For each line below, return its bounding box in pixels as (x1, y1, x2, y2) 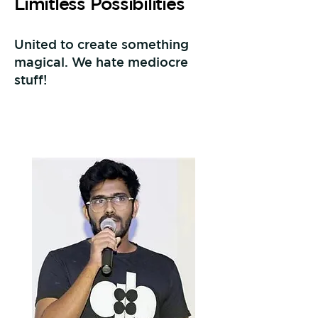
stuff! (14, 72, 47, 87)
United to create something (14, 37, 189, 51)
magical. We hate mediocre (14, 55, 188, 69)
